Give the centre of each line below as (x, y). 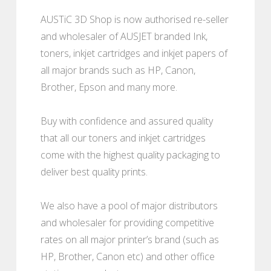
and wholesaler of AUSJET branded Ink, (124, 36)
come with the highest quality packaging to (130, 155)
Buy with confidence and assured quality (127, 121)
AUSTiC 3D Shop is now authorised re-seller (135, 19)
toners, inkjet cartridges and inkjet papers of (134, 53)
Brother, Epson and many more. (109, 87)
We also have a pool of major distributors (129, 205)
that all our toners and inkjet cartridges (123, 138)
